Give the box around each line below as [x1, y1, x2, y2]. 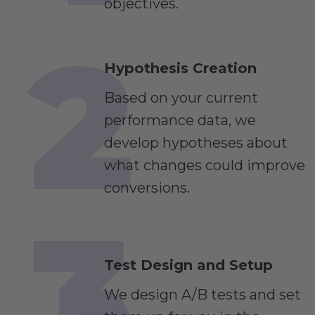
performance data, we [104, 111, 256, 129]
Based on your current [104, 89, 258, 106]
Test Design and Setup [104, 257, 273, 274]
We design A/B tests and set [104, 286, 301, 304]
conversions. [104, 179, 190, 196]
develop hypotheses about [104, 134, 288, 151]
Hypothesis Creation [104, 59, 257, 77]
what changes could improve [104, 156, 305, 174]
